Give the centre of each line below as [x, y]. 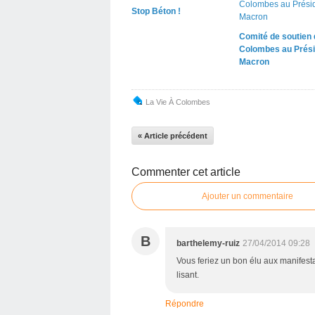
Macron [254, 62]
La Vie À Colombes [178, 102]
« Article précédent [173, 135]
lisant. [188, 275]
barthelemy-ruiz [208, 243]
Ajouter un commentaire [247, 196]
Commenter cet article [186, 172]
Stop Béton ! [156, 11]
